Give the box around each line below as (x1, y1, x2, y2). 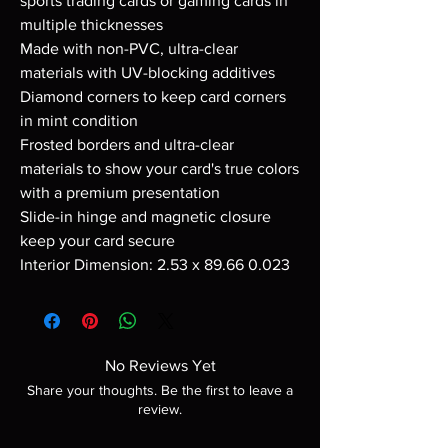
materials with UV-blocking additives (20, 64, 275, 81)
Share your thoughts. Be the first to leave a (27, 382, 293, 398)
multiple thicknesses (20, 16, 163, 33)
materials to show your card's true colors (20, 160, 299, 177)
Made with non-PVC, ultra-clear (20, 40, 238, 57)
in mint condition (20, 112, 138, 129)
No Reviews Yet (104, 357, 216, 374)
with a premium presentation (20, 184, 220, 201)
